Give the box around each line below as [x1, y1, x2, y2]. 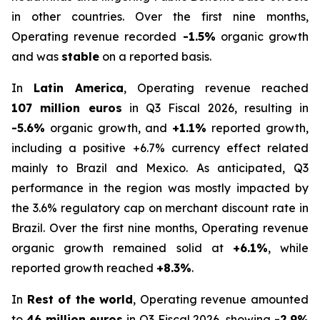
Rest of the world [26, 292, 134, 306]
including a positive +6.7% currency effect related [11, 141, 309, 155]
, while [267, 241, 309, 255]
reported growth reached [11, 261, 156, 275]
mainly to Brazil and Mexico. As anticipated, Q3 [11, 161, 309, 175]
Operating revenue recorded [11, 29, 177, 44]
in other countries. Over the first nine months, [11, 9, 309, 24]
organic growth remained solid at [11, 241, 233, 255]
